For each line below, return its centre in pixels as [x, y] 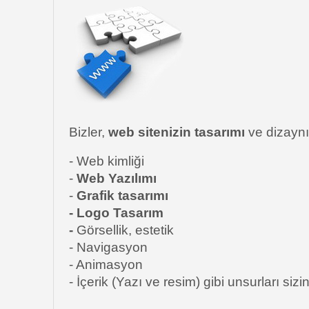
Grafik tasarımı [121, 196]
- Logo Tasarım [116, 213]
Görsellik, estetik [125, 230]
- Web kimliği [107, 161]
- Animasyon [106, 265]
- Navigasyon [108, 247]
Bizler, [89, 132]
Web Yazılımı [117, 178]
